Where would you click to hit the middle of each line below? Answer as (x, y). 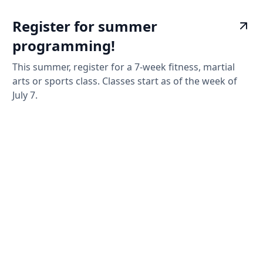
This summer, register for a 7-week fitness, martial (124, 67)
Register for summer (85, 26)
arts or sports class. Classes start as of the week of (125, 81)
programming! (64, 46)
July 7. (25, 95)
